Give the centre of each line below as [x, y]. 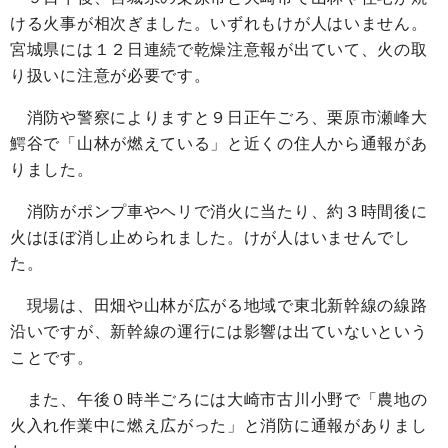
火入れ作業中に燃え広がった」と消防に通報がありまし [219, 426]
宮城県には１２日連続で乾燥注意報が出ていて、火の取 [219, 50]
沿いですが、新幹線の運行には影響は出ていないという [219, 332]
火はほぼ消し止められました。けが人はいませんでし [210, 238]
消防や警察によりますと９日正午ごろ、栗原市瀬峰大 [219, 118]
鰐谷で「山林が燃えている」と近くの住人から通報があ [219, 144]
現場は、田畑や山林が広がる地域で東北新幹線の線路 [219, 306]
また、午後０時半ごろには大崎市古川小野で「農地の [219, 400]
